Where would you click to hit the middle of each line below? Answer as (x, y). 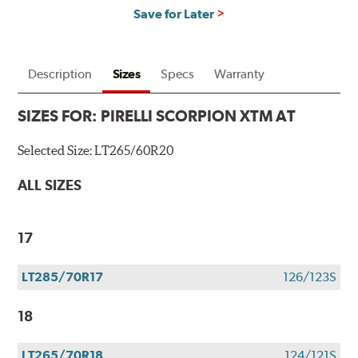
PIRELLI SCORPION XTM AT (199, 115)
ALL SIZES (50, 185)
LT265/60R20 (134, 150)
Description (60, 74)
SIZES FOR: (60, 115)
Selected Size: (56, 150)
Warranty (240, 74)
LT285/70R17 (63, 277)
